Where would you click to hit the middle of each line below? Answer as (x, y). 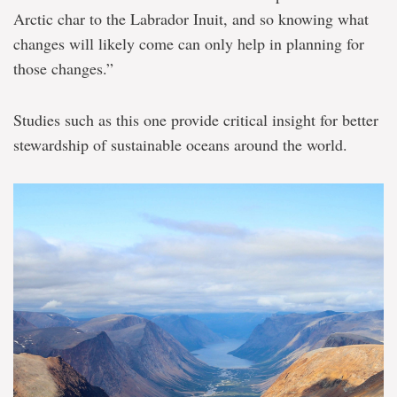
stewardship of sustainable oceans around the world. (180, 145)
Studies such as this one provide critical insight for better (196, 120)
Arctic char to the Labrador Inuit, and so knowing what (191, 19)
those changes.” (63, 69)
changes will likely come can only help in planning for (189, 44)
